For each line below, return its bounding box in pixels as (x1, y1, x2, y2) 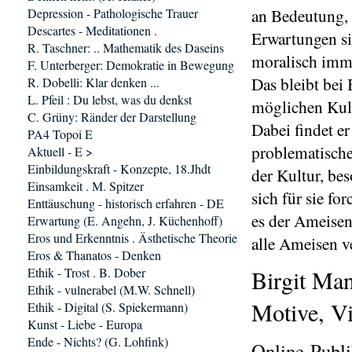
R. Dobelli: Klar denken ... (27, 74, 159, 90)
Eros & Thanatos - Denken (27, 247, 161, 263)
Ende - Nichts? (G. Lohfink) (27, 333, 168, 350)
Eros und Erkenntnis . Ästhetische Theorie (27, 229, 237, 246)
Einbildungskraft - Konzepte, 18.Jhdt (27, 160, 211, 177)
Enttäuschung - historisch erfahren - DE (27, 195, 224, 211)
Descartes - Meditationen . (27, 22, 157, 38)
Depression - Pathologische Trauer (27, 5, 198, 21)
